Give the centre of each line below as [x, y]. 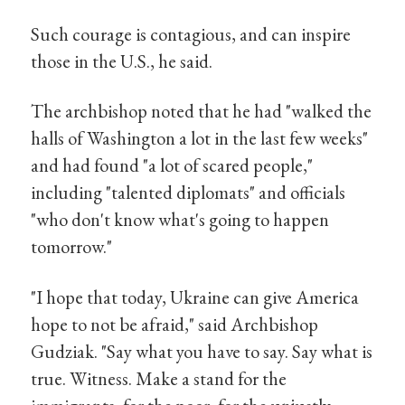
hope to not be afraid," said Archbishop [175, 324]
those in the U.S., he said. [122, 61]
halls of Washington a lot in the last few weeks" [200, 138]
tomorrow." [72, 247]
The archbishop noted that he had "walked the [202, 111]
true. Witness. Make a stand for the [159, 378]
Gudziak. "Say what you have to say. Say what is [202, 351]
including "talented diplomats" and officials [188, 193]
